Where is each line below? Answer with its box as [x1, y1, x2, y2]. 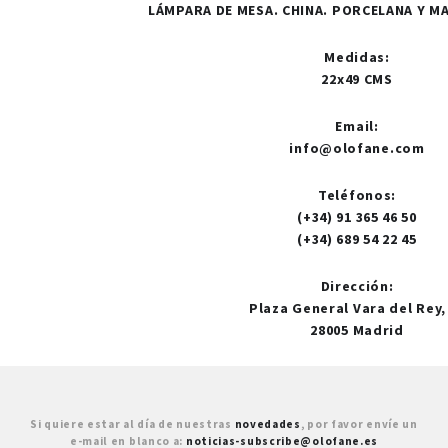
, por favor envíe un [300, 417, 418, 432]
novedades [234, 417, 301, 432]
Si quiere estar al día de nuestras [30, 417, 235, 432]
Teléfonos [318, 186, 392, 205]
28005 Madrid [310, 321, 404, 340]
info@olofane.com [289, 139, 425, 158]
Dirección [320, 277, 389, 296]
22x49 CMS [321, 70, 393, 89]
